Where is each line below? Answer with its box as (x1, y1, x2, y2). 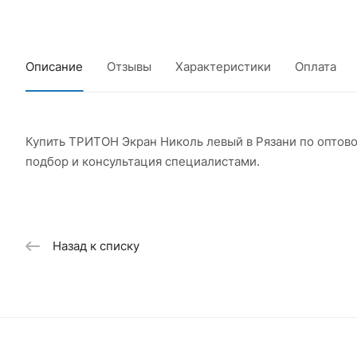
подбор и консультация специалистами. (25, 154, 260, 169)
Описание (25, 59, 83, 74)
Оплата (295, 59, 336, 74)
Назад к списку (53, 238, 139, 254)
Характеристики (175, 59, 271, 74)
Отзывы (107, 59, 151, 74)
